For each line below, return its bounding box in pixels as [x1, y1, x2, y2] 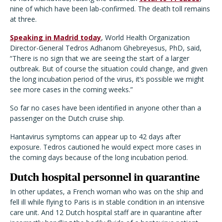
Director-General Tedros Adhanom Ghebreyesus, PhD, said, [10, 43, 202, 53]
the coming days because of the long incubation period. [10, 153, 188, 162]
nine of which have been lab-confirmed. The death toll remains [10, 4, 210, 13]
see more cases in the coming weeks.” [10, 85, 133, 94]
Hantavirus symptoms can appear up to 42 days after [10, 132, 181, 141]
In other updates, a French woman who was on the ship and [10, 187, 203, 196]
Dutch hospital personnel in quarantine [10, 171, 200, 183]
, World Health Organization [101, 33, 190, 42]
